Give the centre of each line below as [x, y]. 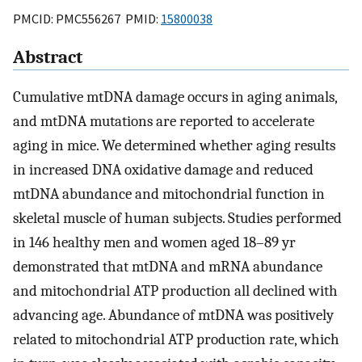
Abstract [48, 58]
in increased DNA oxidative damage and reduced [163, 170]
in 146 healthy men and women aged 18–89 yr [154, 243]
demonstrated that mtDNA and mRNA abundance [168, 267]
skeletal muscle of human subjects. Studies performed [177, 219]
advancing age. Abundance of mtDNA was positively [173, 316]
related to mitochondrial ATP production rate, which [176, 340]
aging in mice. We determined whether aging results [174, 146]
